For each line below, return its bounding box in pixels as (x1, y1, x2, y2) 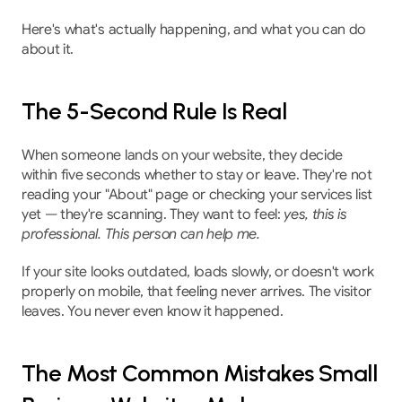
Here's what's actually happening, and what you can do (22, 21, 367, 39)
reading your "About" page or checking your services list (22, 186, 373, 204)
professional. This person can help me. (22, 225, 260, 243)
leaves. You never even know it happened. (22, 302, 284, 320)
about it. (22, 40, 74, 58)
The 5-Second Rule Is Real (22, 97, 286, 126)
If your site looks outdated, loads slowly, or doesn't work (22, 263, 374, 281)
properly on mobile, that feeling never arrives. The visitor (22, 283, 372, 301)
